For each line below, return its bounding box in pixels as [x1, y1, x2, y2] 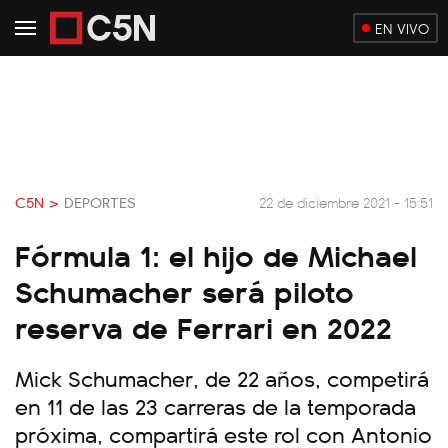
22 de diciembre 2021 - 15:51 [259, 191, 433, 212]
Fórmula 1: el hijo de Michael [15, 232, 417, 276]
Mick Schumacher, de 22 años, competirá [15, 362, 429, 393]
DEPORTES [64, 191, 136, 213]
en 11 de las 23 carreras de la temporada [15, 390, 416, 421]
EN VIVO [375, 18, 429, 38]
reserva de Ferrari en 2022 [15, 304, 392, 348]
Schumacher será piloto [15, 268, 354, 312]
